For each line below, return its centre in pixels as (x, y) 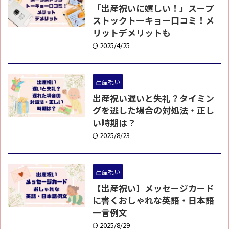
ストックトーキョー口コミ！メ (153, 20)
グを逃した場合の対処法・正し (153, 110)
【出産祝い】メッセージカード (153, 188)
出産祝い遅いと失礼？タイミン (153, 98)
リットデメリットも (132, 32)
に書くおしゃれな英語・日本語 (153, 200)
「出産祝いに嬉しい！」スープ (153, 8)
